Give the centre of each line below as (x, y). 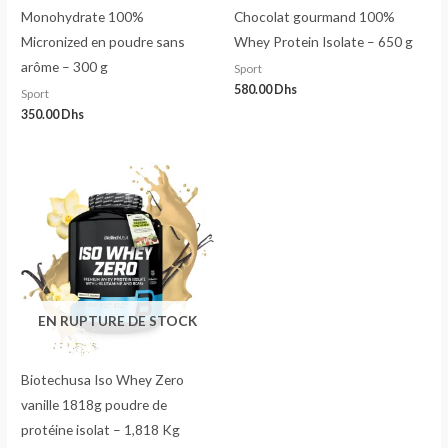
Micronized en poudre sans (103, 42)
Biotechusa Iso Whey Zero (103, 380)
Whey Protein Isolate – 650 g (323, 42)
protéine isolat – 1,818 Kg (101, 430)
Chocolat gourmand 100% (314, 17)
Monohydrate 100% (83, 17)
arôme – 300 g (65, 67)
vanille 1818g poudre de (94, 405)
